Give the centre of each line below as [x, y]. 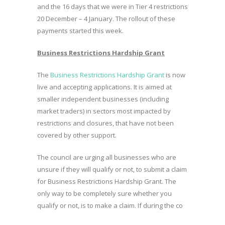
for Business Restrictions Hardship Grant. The [107, 181]
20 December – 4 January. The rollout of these [106, 19]
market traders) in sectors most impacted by [104, 111]
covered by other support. [77, 135]
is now [175, 75]
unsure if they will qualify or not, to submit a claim [112, 169]
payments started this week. [80, 31]
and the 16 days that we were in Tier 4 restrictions [113, 7]
